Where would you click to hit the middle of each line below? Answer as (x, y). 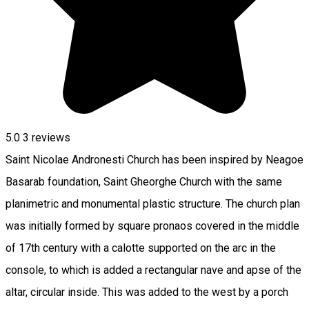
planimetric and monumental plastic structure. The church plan (153, 204)
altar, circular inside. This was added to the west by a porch (147, 292)
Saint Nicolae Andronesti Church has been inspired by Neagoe (154, 160)
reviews (50, 138)
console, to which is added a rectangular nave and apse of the (153, 270)
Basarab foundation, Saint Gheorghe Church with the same (144, 182)
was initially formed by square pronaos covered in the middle (152, 226)
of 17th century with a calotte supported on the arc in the (141, 248)
